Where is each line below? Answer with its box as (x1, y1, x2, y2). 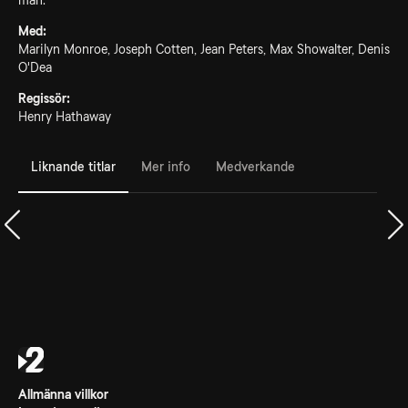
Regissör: (18, 91, 70, 106)
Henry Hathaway (18, 109, 111, 124)
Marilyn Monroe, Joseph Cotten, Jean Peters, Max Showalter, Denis (18, 42, 390, 56)
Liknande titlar (31, 158, 116, 174)
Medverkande (216, 158, 295, 174)
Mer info (141, 158, 190, 174)
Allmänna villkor (18, 387, 108, 402)
